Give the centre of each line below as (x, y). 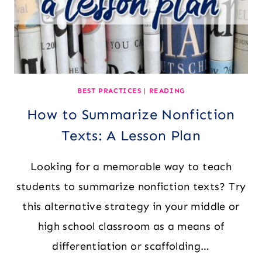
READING (167, 90)
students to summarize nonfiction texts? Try (131, 186)
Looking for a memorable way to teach (131, 166)
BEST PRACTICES (109, 90)
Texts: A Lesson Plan (131, 135)
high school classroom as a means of (131, 226)
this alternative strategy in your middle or (131, 206)
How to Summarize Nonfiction (131, 114)
